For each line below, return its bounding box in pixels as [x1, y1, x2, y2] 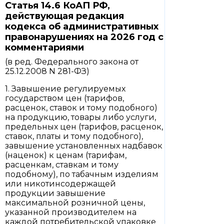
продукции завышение [5, 188, 105, 198]
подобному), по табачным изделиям [5, 169, 158, 179]
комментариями [5, 42, 84, 53]
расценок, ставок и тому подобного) [5, 103, 157, 112]
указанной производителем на [5, 207, 136, 217]
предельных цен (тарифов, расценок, [5, 122, 163, 131]
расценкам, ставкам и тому [5, 160, 118, 169]
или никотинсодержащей [5, 179, 116, 188]
